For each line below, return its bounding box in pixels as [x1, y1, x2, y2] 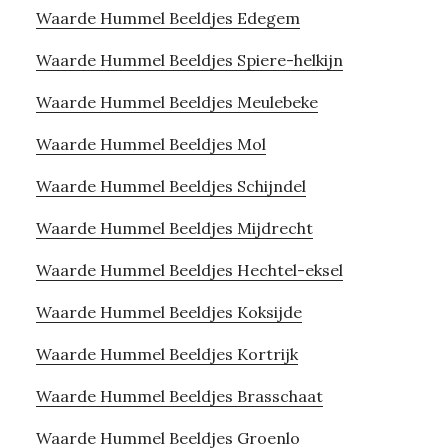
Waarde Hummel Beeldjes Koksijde [35, 301, 302, 322]
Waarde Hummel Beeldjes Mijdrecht [35, 217, 313, 238]
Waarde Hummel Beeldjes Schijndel [35, 175, 306, 196]
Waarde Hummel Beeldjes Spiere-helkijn [35, 49, 343, 70]
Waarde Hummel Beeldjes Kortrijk [35, 343, 298, 364]
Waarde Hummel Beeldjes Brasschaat [35, 385, 323, 406]
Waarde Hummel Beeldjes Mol [35, 133, 266, 154]
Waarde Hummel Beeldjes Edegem [35, 7, 300, 28]
